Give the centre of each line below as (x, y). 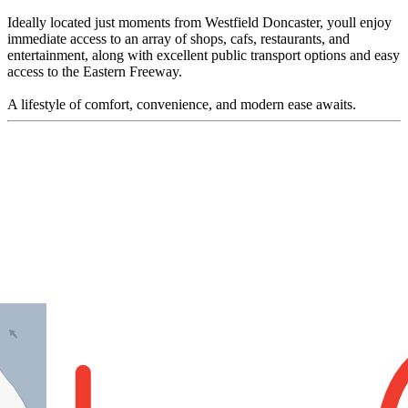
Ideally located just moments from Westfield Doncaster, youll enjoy (199, 22)
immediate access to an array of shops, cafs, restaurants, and (178, 38)
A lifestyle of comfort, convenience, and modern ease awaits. (182, 104)
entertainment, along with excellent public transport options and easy (204, 55)
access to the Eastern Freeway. (95, 71)
